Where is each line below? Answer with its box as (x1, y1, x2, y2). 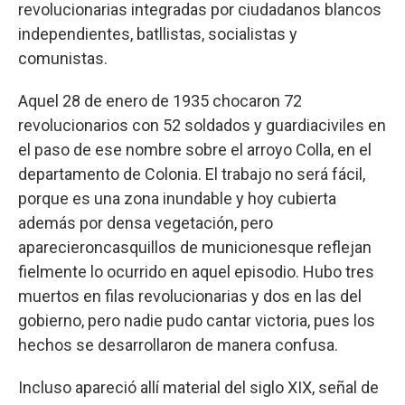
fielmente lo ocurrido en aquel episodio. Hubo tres (18, 261, 374, 281)
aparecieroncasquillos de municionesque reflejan (18, 237, 372, 257)
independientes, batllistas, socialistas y (18, 24, 297, 43)
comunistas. (18, 48, 108, 68)
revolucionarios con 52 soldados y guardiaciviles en (18, 115, 386, 135)
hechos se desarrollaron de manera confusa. (18, 334, 338, 354)
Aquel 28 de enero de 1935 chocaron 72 (18, 90, 302, 110)
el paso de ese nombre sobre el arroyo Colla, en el (18, 139, 372, 159)
